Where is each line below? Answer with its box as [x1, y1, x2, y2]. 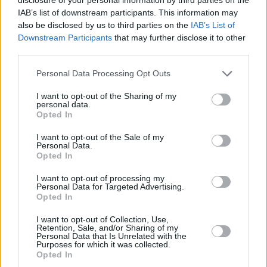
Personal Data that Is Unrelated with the [36, 231, 187, 241]
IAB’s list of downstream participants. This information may [18, 7, 238, 17]
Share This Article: [101, 206, 166, 215]
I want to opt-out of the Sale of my [36, 132, 164, 142]
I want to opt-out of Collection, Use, [36, 214, 169, 224]
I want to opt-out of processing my [36, 173, 164, 183]
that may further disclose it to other [112, 32, 246, 42]
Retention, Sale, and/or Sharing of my [36, 222, 178, 232]
